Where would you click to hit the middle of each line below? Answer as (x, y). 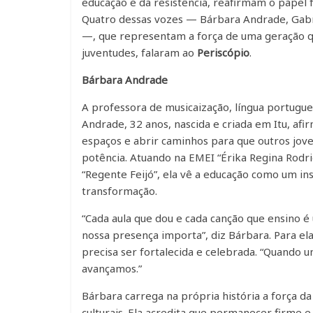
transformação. (119, 191)
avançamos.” (112, 268)
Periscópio (222, 52)
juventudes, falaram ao (138, 52)
